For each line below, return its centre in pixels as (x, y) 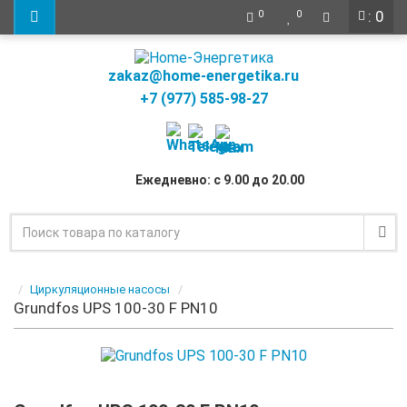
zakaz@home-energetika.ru (203, 75)
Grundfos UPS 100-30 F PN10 (116, 308)
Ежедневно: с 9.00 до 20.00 (220, 180)
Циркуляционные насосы (100, 289)
